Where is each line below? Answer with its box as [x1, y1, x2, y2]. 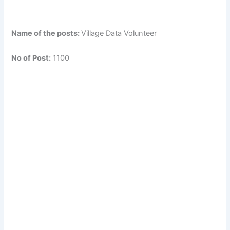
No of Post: [11, 53, 51, 63]
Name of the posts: [11, 29, 82, 39]
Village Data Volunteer [81, 29, 157, 39]
